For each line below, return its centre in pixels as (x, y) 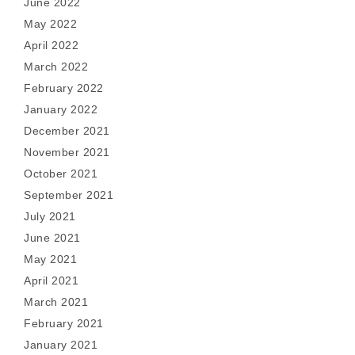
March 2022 (56, 67)
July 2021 (50, 216)
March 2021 (56, 302)
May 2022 (50, 24)
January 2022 (61, 109)
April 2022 (51, 45)
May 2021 (50, 259)
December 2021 (67, 131)
